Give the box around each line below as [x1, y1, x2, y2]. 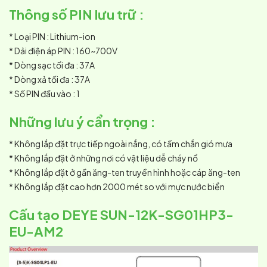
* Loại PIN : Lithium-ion [9, 31, 95, 42]
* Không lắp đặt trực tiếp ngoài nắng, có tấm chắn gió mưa [9, 138, 232, 150]
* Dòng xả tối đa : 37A [9, 74, 90, 85]
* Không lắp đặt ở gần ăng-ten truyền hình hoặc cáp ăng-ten [9, 167, 240, 178]
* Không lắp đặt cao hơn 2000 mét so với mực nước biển [9, 181, 225, 193]
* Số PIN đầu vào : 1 [9, 88, 80, 100]
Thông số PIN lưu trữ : [9, 6, 144, 23]
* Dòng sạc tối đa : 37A [9, 60, 95, 71]
